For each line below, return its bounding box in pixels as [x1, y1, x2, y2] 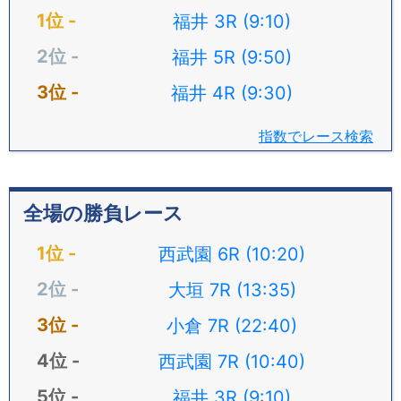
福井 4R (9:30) [171, 82, 293, 104]
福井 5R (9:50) [172, 47, 292, 68]
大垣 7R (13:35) [167, 279, 296, 301]
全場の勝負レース [23, 201, 183, 225]
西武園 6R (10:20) [158, 243, 305, 265]
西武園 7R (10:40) [158, 351, 305, 372]
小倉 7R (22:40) [166, 315, 297, 337]
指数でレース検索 [259, 127, 373, 145]
